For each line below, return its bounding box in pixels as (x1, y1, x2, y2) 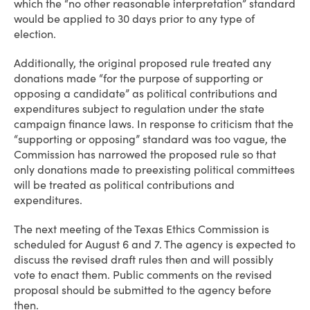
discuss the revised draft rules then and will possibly (14, 253, 273, 266)
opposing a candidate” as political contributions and (14, 86, 277, 100)
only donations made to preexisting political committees (14, 163, 295, 176)
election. (14, 27, 56, 41)
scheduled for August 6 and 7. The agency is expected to (14, 237, 295, 251)
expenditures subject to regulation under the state (14, 102, 264, 116)
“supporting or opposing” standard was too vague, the (14, 132, 286, 146)
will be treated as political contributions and (14, 178, 235, 192)
